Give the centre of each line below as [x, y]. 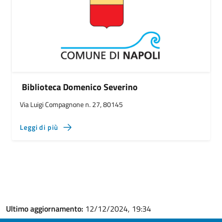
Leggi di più [39, 127]
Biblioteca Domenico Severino [80, 87]
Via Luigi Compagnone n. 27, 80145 [71, 104]
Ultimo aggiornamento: [46, 209]
